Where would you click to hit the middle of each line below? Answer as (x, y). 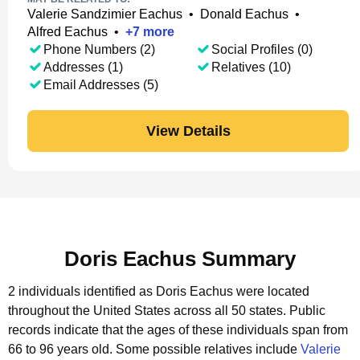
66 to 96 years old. (62, 349)
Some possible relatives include (208, 349)
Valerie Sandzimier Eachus (105, 14)
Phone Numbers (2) (99, 49)
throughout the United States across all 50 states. (147, 311)
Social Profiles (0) (262, 49)
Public (307, 311)
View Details (188, 131)
